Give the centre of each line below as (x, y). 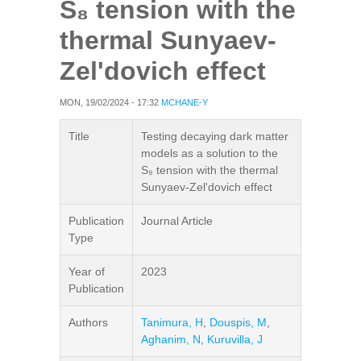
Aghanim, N (171, 339)
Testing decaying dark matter (215, 136)
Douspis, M (238, 322)
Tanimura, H (172, 322)
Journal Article (177, 221)
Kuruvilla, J (235, 339)
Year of (87, 272)
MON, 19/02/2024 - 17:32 (109, 102)
